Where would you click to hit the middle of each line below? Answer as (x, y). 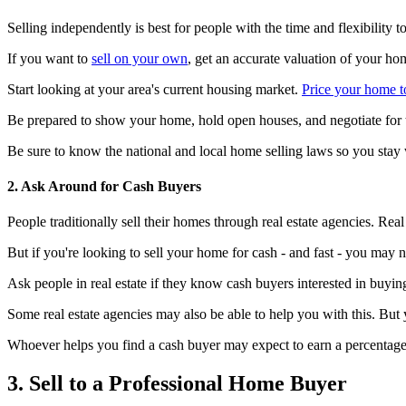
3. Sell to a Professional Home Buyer (177, 384)
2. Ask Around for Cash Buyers (104, 186)
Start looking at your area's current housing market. (155, 89)
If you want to (49, 58)
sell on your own (140, 58)
